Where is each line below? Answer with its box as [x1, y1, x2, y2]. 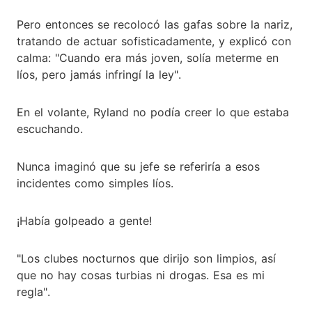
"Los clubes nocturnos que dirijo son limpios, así [17, 251, 276, 265]
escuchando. [17, 121, 83, 136]
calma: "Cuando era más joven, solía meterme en [17, 50, 279, 65]
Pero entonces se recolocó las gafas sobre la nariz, [17, 17, 292, 31]
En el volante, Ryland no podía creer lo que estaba [17, 104, 289, 119]
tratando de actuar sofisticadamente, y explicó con [17, 33, 291, 48]
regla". [17, 284, 50, 299]
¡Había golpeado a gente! [17, 213, 152, 228]
